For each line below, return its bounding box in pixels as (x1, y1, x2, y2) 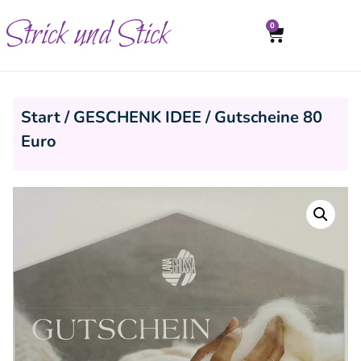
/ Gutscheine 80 (201, 106, 322, 128)
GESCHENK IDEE (73, 106, 201, 128)
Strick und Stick (6, 12, 168, 58)
